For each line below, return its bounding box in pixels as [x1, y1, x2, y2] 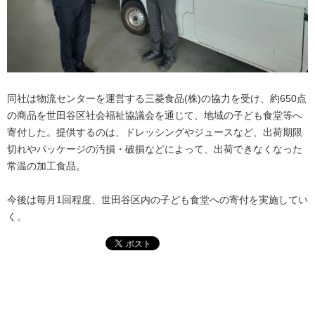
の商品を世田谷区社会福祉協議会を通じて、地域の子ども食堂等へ [7, 109, 302, 121]
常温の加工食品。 [7, 160, 86, 172]
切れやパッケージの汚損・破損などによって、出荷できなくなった [7, 143, 302, 155]
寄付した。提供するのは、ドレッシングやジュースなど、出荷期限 [7, 126, 302, 138]
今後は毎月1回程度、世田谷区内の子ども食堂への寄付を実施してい [7, 194, 308, 206]
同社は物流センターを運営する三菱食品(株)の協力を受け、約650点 [7, 92, 307, 104]
